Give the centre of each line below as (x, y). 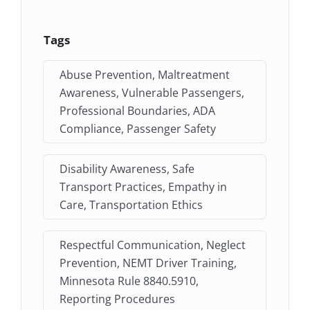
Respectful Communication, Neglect (153, 245)
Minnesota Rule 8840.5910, (129, 281)
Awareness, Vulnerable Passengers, (152, 92)
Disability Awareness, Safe (127, 168)
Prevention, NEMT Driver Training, (148, 263)
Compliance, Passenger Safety (138, 128)
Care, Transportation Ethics (131, 204)
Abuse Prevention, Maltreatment (145, 74)
